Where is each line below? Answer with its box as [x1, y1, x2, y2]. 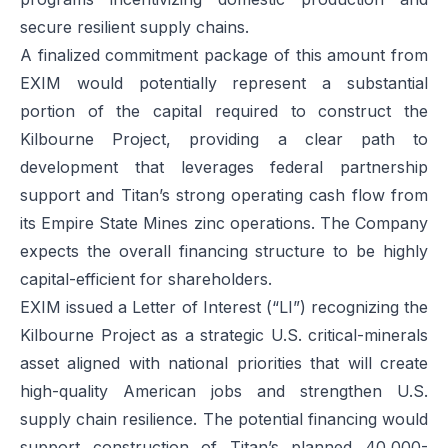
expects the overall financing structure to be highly [20, 241, 428, 261]
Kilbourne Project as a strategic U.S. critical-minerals [20, 325, 428, 345]
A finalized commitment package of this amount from [20, 45, 428, 65]
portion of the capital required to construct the [20, 101, 428, 121]
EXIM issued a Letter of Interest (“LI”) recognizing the [20, 297, 428, 317]
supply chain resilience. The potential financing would [20, 409, 428, 429]
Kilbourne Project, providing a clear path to [20, 129, 428, 149]
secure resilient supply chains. [20, 17, 249, 37]
